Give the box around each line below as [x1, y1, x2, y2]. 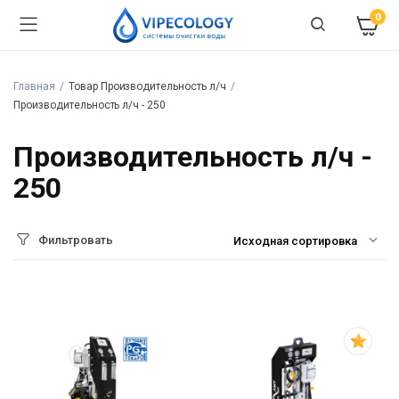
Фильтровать [38, 233, 114, 247]
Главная [13, 80, 55, 93]
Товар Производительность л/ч [68, 80, 226, 93]
